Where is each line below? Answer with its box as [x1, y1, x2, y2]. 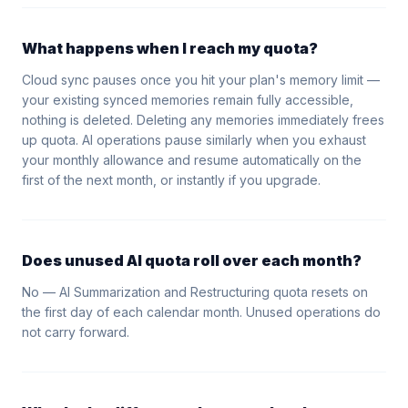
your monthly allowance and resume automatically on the [22, 152, 362, 168]
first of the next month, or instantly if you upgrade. [22, 172, 321, 188]
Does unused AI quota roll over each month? [22, 251, 362, 270]
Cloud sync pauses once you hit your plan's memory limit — [22, 72, 380, 87]
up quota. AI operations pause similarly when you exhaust [22, 132, 366, 148]
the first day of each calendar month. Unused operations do [22, 304, 381, 320]
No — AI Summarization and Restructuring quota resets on [22, 284, 368, 300]
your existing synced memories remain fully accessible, [22, 92, 353, 107]
